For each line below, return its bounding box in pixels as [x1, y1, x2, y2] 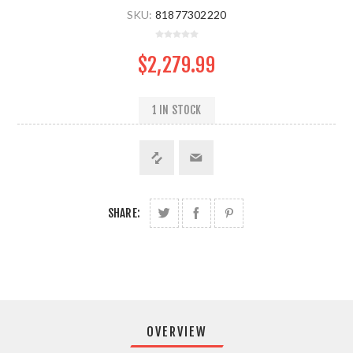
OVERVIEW [146, 323, 207, 340]
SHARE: [107, 205, 141, 221]
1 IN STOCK [151, 103, 202, 117]
